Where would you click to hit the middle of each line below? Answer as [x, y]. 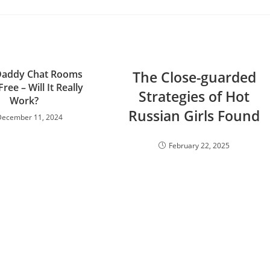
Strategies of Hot [194, 96]
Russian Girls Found [194, 116]
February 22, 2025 [199, 146]
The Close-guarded [194, 77]
